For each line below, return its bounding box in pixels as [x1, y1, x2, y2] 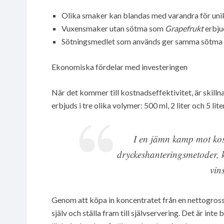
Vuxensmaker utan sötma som [61, 23, 165, 33]
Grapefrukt [165, 23, 203, 33]
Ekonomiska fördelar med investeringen [51, 61, 187, 71]
